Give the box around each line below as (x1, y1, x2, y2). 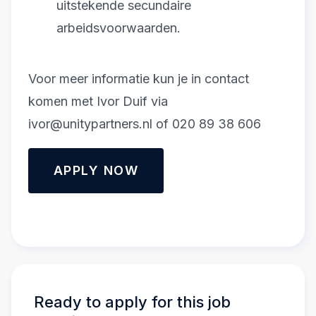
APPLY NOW (54, 163, 138, 178)
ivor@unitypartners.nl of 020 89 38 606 (28, 116, 261, 132)
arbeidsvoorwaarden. (56, 20, 181, 36)
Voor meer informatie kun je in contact (28, 71, 249, 87)
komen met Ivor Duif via (28, 94, 168, 109)
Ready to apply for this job (34, 293, 231, 312)
